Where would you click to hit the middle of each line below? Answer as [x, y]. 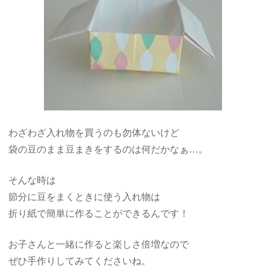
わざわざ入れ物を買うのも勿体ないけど [94, 132]
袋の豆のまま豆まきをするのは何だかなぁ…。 [108, 149]
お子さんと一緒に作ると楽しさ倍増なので [99, 244]
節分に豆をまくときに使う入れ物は [85, 197]
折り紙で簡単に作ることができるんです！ [99, 213]
